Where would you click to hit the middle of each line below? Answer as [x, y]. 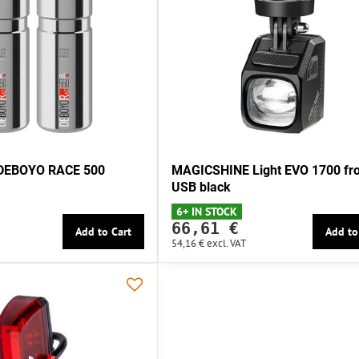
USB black [202, 188]
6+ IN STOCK [207, 212]
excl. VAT [227, 244]
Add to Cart [104, 232]
